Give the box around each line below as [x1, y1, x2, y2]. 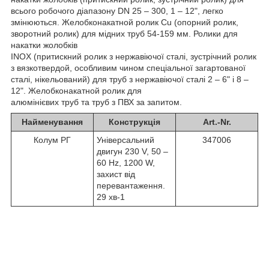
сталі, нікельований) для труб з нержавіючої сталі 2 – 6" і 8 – [11, 74, 249, 84]
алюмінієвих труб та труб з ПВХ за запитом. [11, 97, 182, 107]
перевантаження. [97, 180, 165, 190]
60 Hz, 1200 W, [97, 157, 155, 168]
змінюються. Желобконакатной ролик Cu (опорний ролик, [11, 17, 238, 27]
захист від [97, 169, 135, 179]
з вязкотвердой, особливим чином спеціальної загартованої [11, 62, 246, 73]
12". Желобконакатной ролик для [11, 85, 142, 95]
